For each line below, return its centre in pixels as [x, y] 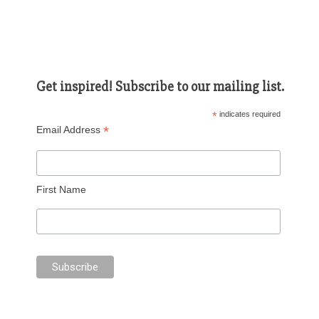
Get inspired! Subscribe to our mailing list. [161, 87]
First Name [62, 189]
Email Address [70, 129]
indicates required [249, 114]
